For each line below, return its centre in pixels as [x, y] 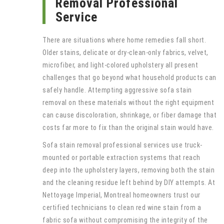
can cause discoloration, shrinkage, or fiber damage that [129, 115]
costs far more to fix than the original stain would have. [128, 127]
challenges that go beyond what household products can [129, 77]
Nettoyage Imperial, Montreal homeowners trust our [121, 195]
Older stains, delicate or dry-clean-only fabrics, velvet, [125, 52]
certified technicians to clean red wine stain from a [122, 207]
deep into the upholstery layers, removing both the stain [128, 170]
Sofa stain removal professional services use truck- [122, 145]
